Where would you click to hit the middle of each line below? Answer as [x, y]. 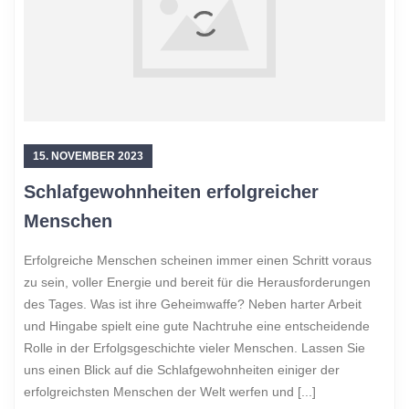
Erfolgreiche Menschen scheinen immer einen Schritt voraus [198, 260]
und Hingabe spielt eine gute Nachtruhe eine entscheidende [197, 325]
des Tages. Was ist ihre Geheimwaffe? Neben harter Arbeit [193, 304]
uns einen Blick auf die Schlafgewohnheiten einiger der [182, 369]
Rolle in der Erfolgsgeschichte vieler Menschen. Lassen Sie [194, 347]
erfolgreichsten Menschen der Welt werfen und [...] [170, 391]
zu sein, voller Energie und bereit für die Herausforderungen [197, 282]
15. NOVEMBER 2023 [88, 156]
